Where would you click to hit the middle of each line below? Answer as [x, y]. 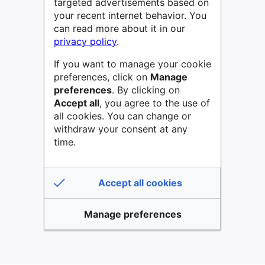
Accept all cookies [140, 182]
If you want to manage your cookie [132, 64]
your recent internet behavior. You [130, 15]
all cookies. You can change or [122, 116]
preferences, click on [102, 77]
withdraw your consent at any [121, 129]
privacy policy [85, 41]
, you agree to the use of [155, 103]
